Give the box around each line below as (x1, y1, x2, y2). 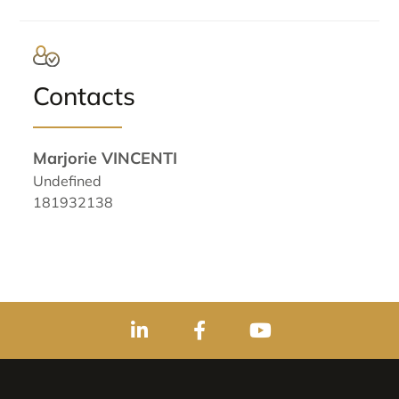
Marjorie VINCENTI (33, 148, 178, 168)
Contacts (33, 80, 136, 111)
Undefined (33, 172, 102, 190)
